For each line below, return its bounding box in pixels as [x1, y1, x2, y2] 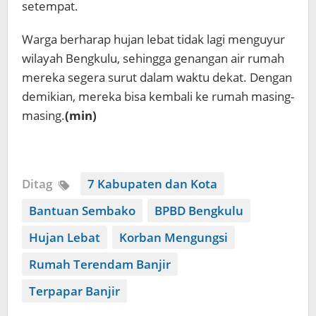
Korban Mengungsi [119, 229, 228, 245]
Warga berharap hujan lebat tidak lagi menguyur [22, 30, 285, 47]
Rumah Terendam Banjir [29, 255, 171, 272]
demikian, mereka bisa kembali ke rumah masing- [22, 87, 294, 104]
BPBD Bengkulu [154, 202, 243, 219]
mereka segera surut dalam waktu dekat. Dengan [22, 68, 292, 85]
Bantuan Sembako [29, 202, 135, 219]
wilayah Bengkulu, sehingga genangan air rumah [22, 49, 284, 66]
